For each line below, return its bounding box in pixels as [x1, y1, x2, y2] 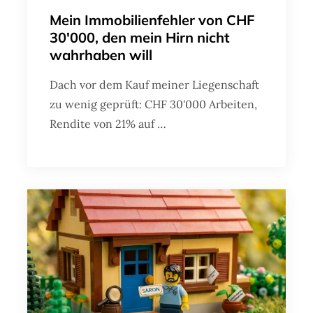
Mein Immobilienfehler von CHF [50, 11, 254, 29]
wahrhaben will [50, 46, 152, 64]
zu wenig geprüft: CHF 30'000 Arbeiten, [50, 97, 257, 112]
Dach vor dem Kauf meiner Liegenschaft [50, 78, 259, 92]
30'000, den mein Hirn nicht [50, 29, 230, 47]
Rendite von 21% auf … [50, 117, 166, 131]
